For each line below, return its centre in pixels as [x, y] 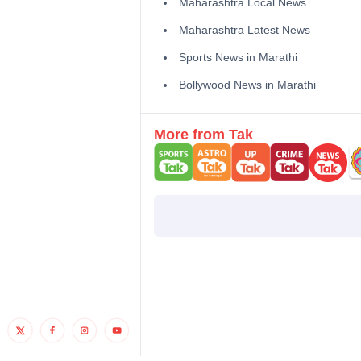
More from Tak [203, 134]
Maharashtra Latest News [244, 29]
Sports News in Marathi [238, 57]
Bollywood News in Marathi [247, 84]
